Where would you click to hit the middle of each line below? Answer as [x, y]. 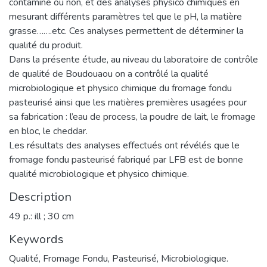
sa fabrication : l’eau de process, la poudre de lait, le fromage [132, 117]
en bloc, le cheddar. [48, 131]
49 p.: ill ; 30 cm [41, 216]
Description [40, 197]
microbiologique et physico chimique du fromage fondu [120, 88]
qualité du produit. [46, 45]
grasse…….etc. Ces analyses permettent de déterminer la [126, 31]
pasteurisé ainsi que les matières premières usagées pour [128, 102]
